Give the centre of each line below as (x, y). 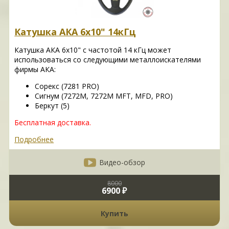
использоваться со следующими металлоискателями (108, 60)
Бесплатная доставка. (53, 123)
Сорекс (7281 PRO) (67, 86)
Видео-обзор (122, 162)
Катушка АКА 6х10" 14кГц (75, 32)
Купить (114, 213)
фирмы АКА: (35, 70)
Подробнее (34, 140)
